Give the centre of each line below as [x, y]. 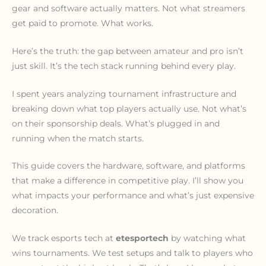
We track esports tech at [64, 238]
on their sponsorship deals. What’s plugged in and [116, 123]
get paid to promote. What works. [83, 23]
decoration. [35, 210]
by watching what [207, 238]
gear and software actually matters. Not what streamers [129, 8]
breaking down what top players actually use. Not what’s [129, 108]
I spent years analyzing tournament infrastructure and [124, 94]
